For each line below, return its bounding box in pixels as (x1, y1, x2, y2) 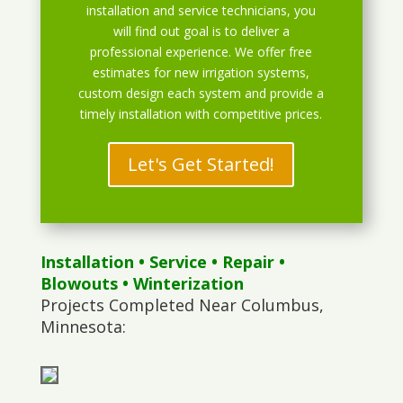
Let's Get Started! (128, 152, 275, 177)
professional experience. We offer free (90, 43, 313, 61)
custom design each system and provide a (78, 85, 325, 103)
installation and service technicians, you (86, 2, 317, 20)
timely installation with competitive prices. (80, 105, 323, 123)
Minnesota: (40, 316, 126, 338)
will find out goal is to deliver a (112, 22, 290, 40)
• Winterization (117, 273, 244, 295)
